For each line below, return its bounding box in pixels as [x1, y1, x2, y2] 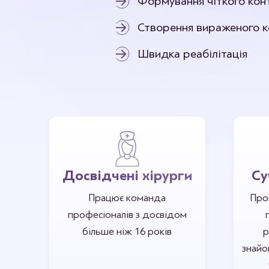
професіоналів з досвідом [67, 209, 187, 220]
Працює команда [88, 192, 166, 204]
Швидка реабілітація [138, 46, 247, 61]
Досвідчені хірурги [62, 168, 192, 184]
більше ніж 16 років [82, 226, 172, 237]
